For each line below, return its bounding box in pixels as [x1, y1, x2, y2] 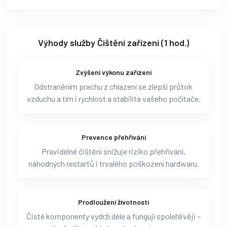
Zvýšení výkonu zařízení [75, 67, 152, 77]
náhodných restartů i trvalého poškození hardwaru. [28, 158, 199, 168]
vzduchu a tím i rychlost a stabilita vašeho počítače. [26, 93, 201, 103]
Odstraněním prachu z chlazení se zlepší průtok [34, 81, 193, 91]
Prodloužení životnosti [78, 197, 149, 206]
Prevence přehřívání [81, 132, 146, 141]
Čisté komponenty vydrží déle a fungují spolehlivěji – [26, 211, 201, 221]
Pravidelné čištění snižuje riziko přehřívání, [42, 146, 185, 156]
